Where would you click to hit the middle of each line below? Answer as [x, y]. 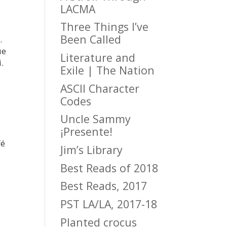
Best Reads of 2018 [109, 168]
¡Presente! [87, 132]
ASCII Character [100, 88]
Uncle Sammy [96, 119]
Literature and [98, 57]
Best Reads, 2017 [104, 186]
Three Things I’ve [105, 27]
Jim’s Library [92, 149]
